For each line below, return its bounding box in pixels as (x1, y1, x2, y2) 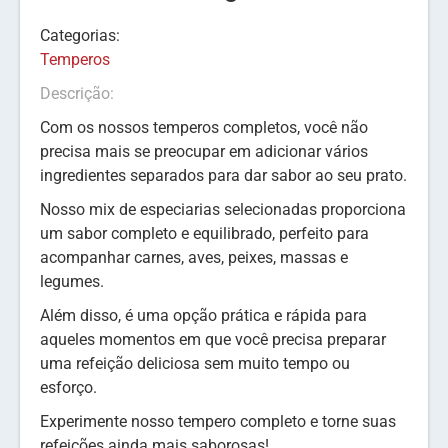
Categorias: (40, 26, 124, 45)
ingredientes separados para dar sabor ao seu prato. (40, 166, 407, 185)
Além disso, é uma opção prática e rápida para (40, 306, 367, 325)
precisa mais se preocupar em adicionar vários (40, 142, 368, 161)
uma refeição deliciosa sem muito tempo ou (40, 354, 350, 373)
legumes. (40, 272, 104, 291)
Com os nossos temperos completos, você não (40, 118, 368, 137)
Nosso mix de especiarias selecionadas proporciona (40, 200, 406, 219)
